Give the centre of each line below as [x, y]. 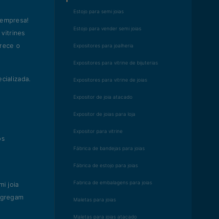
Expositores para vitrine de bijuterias [116, 63]
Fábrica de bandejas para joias [109, 148]
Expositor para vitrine [98, 131]
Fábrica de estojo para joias [106, 165]
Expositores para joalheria [103, 45]
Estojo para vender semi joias [107, 28]
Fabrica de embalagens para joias [113, 182]
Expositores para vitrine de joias [110, 80]
